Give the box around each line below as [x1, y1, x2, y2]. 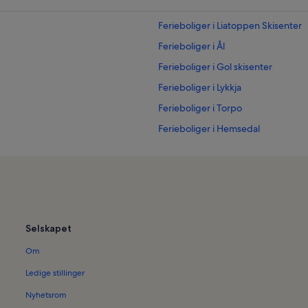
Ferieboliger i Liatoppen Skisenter [158, 19, 302, 32]
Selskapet [25, 222, 72, 235]
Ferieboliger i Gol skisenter [158, 60, 272, 74]
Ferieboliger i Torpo [158, 102, 242, 115]
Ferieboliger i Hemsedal [158, 122, 260, 135]
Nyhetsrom [25, 289, 67, 301]
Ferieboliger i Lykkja [158, 81, 241, 94]
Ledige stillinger [25, 267, 85, 279]
